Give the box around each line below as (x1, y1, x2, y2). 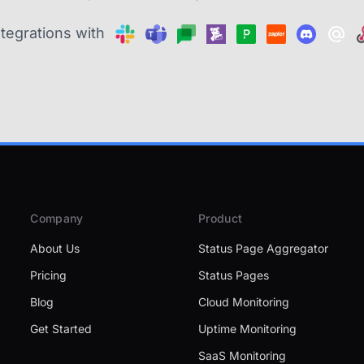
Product (197, 211, 243, 225)
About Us (30, 241, 80, 255)
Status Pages (197, 268, 269, 282)
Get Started (30, 322, 93, 336)
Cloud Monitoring (197, 295, 289, 309)
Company (30, 211, 84, 225)
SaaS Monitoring (197, 349, 286, 362)
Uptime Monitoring (197, 322, 297, 336)
